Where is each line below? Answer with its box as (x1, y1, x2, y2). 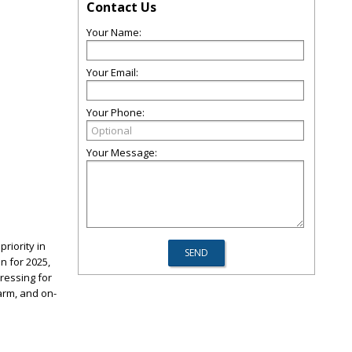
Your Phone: (86, 105, 145, 119)
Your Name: (86, 25, 141, 39)
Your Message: (86, 145, 157, 159)
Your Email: (86, 65, 138, 79)
